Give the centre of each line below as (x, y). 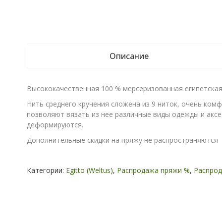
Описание (129, 56)
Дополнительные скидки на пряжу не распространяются (122, 140)
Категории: (46, 170)
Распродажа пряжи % (153, 170)
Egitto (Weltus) (89, 170)
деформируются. (55, 125)
